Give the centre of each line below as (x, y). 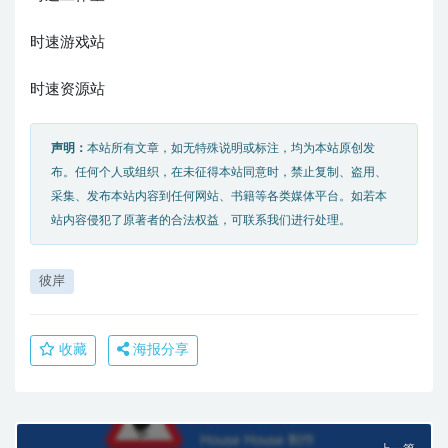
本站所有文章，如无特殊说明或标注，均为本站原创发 (231, 147)
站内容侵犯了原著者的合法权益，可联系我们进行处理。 (201, 219)
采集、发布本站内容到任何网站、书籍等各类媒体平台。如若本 (219, 195)
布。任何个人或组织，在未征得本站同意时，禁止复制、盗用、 (219, 171)
